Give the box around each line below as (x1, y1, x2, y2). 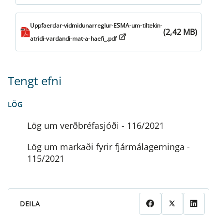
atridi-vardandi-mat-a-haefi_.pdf (30, 34, 117, 43)
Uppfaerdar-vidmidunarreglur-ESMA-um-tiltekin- (30, 21, 163, 30)
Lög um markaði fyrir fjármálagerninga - (27, 140, 190, 153)
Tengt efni (8, 73, 62, 89)
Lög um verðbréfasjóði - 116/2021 (27, 119, 164, 131)
